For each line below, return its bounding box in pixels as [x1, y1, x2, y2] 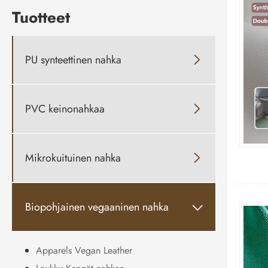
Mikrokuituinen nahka [25, 150, 121, 166]
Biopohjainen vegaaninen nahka [25, 199, 169, 215]
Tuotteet [12, 6, 70, 29]
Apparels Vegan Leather [36, 243, 132, 258]
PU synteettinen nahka [25, 51, 121, 68]
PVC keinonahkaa [25, 100, 105, 117]
